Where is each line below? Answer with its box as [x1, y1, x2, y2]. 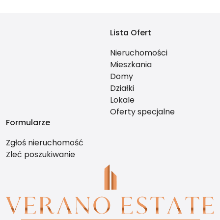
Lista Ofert [110, 27, 151, 38]
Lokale [110, 94, 135, 106]
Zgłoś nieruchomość [6, 137, 83, 148]
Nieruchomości [110, 47, 167, 58]
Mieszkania [110, 58, 152, 70]
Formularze [6, 116, 50, 128]
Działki [110, 82, 134, 94]
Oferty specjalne [110, 106, 175, 117]
